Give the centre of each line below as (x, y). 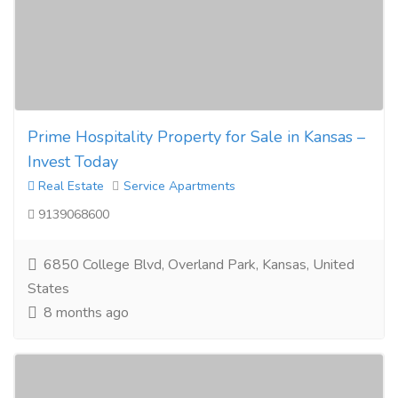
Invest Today (73, 162)
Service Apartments (179, 186)
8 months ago (84, 313)
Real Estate (69, 186)
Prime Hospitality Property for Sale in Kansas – (196, 137)
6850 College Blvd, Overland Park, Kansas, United (197, 265)
